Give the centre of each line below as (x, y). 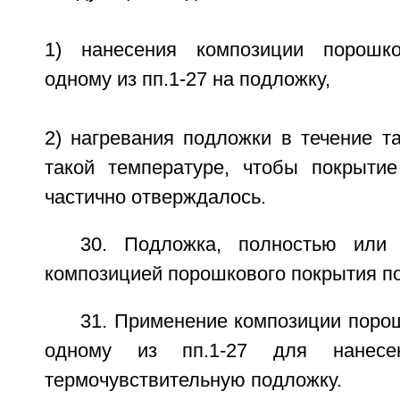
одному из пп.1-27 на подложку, (187, 79)
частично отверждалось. (155, 197)
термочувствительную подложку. (193, 380)
